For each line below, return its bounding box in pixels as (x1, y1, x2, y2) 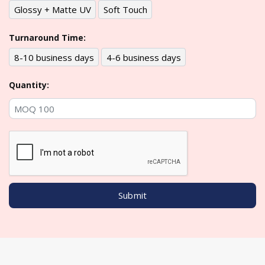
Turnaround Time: (9, 31, 86, 43)
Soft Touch (103, 4, 147, 16)
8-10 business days (14, 51, 94, 63)
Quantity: (9, 79, 49, 91)
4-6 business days (106, 51, 181, 63)
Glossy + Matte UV (14, 4, 91, 16)
